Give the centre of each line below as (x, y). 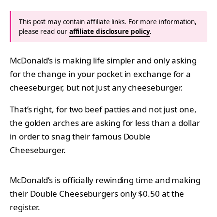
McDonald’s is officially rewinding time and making (105, 180)
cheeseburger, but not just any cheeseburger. (96, 87)
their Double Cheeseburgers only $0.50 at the (97, 193)
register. (25, 207)
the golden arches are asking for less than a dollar (105, 123)
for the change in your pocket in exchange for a (101, 74)
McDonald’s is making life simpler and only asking (103, 60)
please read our (44, 31)
